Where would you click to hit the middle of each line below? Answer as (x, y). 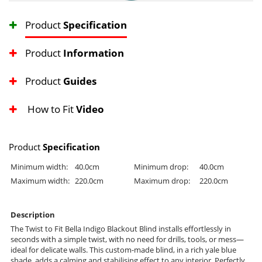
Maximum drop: (162, 181)
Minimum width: (39, 167)
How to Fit (52, 109)
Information (94, 53)
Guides (80, 81)
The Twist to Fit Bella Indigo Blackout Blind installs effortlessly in (121, 229)
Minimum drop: (161, 167)
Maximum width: (40, 181)
